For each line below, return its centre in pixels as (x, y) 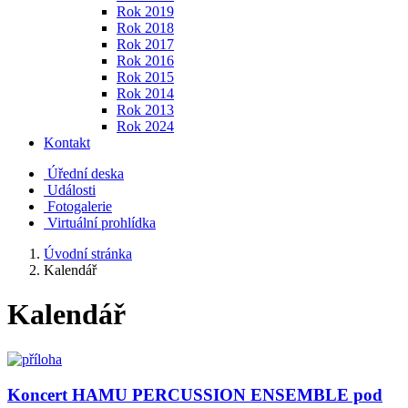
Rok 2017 (145, 44)
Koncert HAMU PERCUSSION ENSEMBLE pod (195, 394)
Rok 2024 (145, 126)
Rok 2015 (145, 77)
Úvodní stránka (88, 254)
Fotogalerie (80, 206)
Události (71, 190)
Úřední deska (86, 173)
